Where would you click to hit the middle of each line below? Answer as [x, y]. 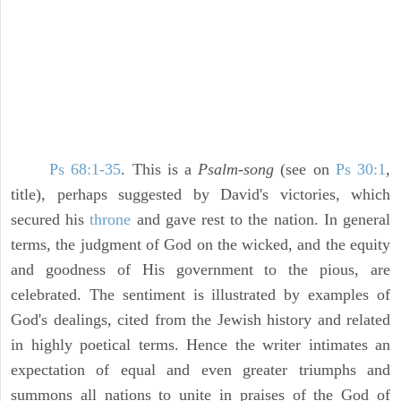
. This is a [160, 170]
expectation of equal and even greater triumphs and [200, 370]
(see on [305, 170]
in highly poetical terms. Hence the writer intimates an [200, 345]
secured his [51, 220]
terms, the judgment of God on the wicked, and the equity [200, 245]
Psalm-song [236, 170]
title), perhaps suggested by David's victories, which [200, 195]
